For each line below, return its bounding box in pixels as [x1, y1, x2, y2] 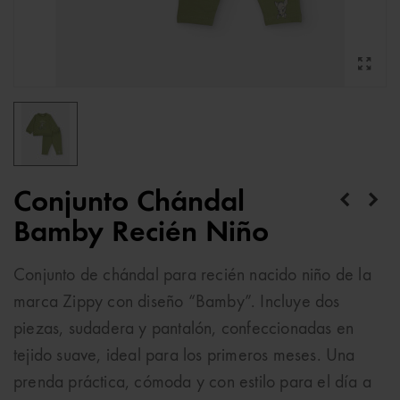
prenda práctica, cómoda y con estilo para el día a [13, 374, 372, 392]
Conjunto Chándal [13, 187, 245, 218]
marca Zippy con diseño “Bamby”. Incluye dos [13, 294, 340, 312]
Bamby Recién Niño [13, 218, 269, 248]
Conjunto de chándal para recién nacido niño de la [13, 267, 371, 285]
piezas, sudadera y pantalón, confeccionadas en [13, 321, 354, 338]
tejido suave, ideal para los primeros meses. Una [13, 347, 355, 365]
